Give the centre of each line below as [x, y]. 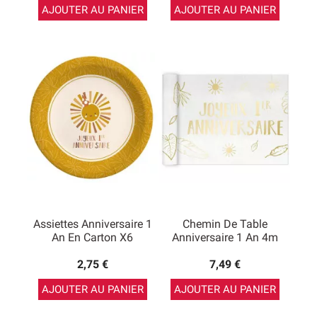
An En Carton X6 [92, 237]
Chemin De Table [225, 224]
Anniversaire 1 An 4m [225, 237]
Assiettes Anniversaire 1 [92, 224]
